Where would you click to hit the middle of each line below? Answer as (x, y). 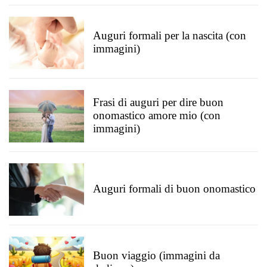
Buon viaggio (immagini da (156, 255)
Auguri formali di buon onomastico (174, 189)
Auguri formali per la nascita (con (170, 35)
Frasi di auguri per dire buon (158, 102)
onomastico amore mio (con (157, 115)
